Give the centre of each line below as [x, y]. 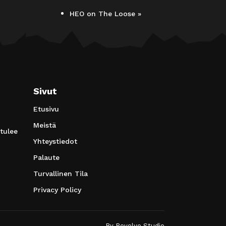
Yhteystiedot [55, 141]
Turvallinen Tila [61, 173]
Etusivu [46, 109]
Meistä [45, 125]
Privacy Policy [57, 189]
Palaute [46, 157]
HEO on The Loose [104, 13]
